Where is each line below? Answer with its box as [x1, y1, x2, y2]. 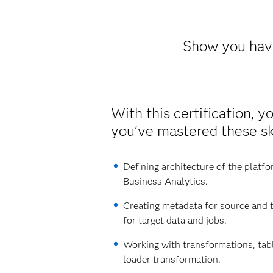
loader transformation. [123, 253, 221, 265]
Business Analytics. [123, 175, 208, 187]
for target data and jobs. [123, 214, 227, 226]
